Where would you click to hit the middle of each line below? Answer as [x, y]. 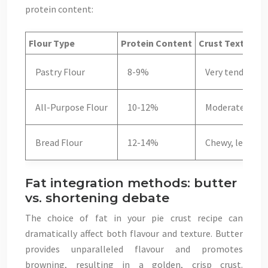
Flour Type [52, 43]
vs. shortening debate [97, 198]
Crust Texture [229, 43]
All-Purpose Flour [71, 107]
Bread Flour [59, 142]
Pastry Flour [60, 72]
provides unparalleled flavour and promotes [134, 249]
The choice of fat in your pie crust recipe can [134, 218]
